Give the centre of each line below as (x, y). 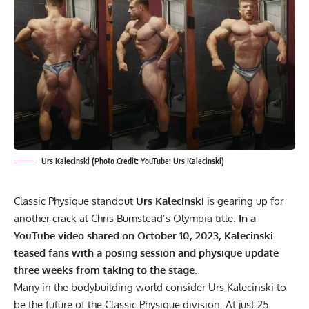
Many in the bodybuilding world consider (111, 288)
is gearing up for (245, 201)
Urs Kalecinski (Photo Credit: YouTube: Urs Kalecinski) (133, 161)
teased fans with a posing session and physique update (146, 253)
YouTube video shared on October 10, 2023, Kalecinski (143, 236)
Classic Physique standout (75, 201)
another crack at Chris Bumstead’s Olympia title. (125, 219)
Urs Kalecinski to (247, 288)
